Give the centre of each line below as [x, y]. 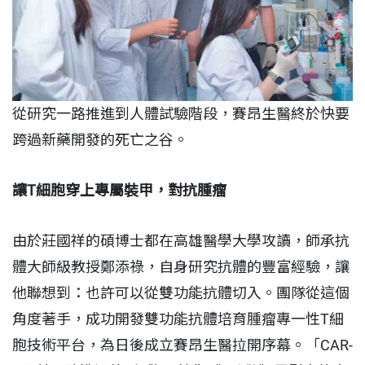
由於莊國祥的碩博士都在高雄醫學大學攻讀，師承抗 [181, 241]
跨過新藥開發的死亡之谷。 [100, 140]
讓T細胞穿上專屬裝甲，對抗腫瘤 [121, 191]
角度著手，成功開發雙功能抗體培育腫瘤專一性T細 [178, 319]
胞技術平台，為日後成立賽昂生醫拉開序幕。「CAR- [182, 345]
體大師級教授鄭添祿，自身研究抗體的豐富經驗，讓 [181, 267]
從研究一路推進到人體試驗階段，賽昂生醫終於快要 [181, 114]
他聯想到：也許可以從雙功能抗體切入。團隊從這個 [181, 293]
